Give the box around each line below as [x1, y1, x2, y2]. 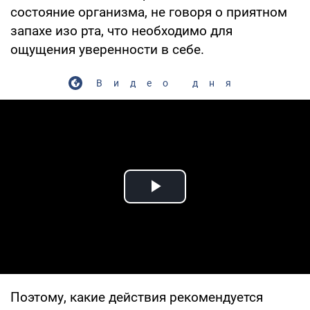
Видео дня [95, 77, 242, 89]
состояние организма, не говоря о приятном [10, 3, 287, 20]
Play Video [155, 190, 255, 214]
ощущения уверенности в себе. [10, 41, 204, 57]
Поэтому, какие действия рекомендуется [10, 289, 263, 305]
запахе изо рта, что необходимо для [10, 22, 232, 39]
